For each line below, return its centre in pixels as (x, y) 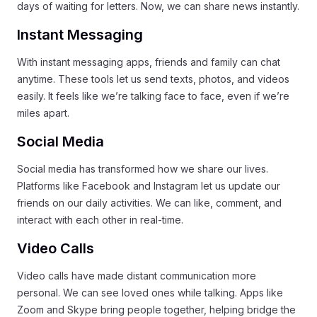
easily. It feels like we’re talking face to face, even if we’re (153, 96)
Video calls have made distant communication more (137, 276)
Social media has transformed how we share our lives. (143, 169)
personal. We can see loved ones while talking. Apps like (150, 293)
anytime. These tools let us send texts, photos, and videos (153, 79)
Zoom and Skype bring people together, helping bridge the (156, 310)
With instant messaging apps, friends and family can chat (149, 62)
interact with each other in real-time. (100, 220)
